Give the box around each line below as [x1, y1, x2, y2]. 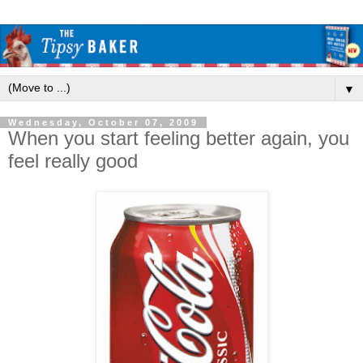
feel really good [8, 149, 138, 172]
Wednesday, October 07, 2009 [8, 117, 199, 127]
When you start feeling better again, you [8, 126, 349, 149]
